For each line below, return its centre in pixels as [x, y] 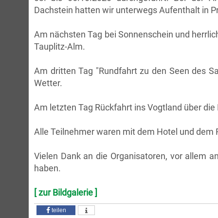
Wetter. [48, 83]
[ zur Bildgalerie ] [66, 192]
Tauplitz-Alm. [60, 46]
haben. [47, 168]
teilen [59, 210]
